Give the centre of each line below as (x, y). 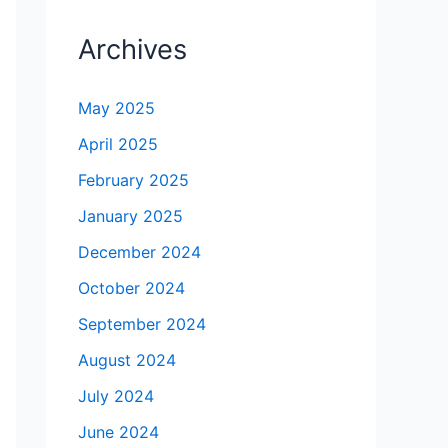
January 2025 (130, 216)
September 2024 (142, 324)
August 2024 (127, 360)
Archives (132, 50)
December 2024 (139, 252)
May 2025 (116, 108)
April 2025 (118, 144)
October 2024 (131, 288)
